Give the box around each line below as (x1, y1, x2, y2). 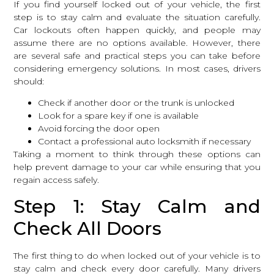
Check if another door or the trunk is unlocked (38, 97, 235, 109)
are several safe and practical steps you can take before (13, 50, 261, 62)
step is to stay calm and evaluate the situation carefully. (13, 12, 261, 23)
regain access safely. (13, 174, 100, 186)
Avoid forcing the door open (38, 123, 160, 135)
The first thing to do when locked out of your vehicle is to (13, 250, 261, 261)
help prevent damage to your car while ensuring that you (13, 161, 261, 173)
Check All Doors (13, 217, 162, 240)
